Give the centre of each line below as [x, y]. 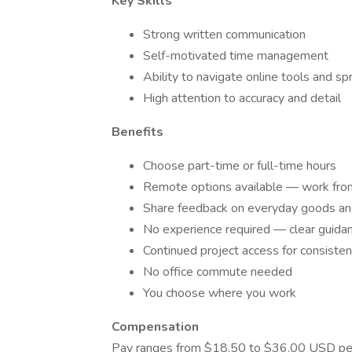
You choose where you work [220, 293]
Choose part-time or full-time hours [240, 166]
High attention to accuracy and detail [242, 98]
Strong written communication [224, 35]
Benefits [137, 132]
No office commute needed [218, 272]
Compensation [155, 327]
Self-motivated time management [236, 56]
